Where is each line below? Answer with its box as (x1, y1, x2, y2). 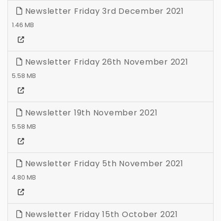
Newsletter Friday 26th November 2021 (22, 56, 188, 68)
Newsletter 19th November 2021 (22, 107, 158, 119)
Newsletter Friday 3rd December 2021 (22, 5, 184, 17)
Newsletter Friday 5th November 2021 (22, 158, 184, 170)
